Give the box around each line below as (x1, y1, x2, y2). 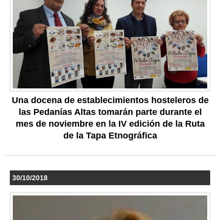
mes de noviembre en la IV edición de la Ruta (15, 118, 205, 129)
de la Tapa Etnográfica (63, 130, 157, 140)
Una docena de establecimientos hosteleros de (11, 95, 209, 105)
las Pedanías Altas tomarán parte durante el (18, 107, 202, 117)
